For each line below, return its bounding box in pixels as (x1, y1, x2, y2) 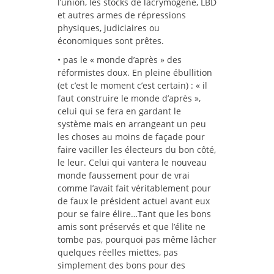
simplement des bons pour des (57, 259, 185, 272)
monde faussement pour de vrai (57, 169, 190, 182)
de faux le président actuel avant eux (57, 195, 210, 207)
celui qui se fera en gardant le (57, 105, 181, 117)
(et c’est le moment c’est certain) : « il (57, 80, 207, 92)
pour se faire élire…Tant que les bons (57, 208, 211, 220)
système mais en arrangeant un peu (57, 118, 206, 130)
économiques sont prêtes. (57, 35, 164, 47)
